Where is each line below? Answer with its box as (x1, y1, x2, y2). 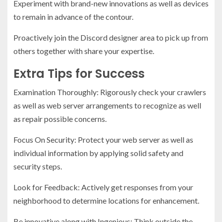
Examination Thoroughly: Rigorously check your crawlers (13, 87, 206, 97)
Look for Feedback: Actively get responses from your (13, 182, 193, 192)
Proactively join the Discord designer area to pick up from (13, 33, 208, 43)
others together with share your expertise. (13, 46, 154, 56)
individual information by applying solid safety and (13, 148, 183, 158)
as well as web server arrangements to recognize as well (13, 101, 201, 111)
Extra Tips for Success (13, 65, 145, 82)
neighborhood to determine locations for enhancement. (13, 196, 199, 206)
